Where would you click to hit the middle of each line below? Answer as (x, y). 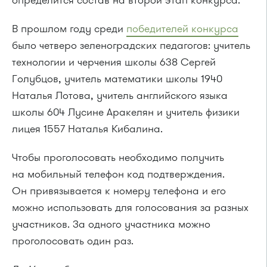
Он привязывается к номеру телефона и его (119, 190)
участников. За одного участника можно (111, 224)
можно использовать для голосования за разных (130, 207)
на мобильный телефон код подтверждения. (118, 174)
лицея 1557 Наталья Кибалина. (87, 128)
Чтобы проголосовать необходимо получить (118, 157)
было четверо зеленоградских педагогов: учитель (131, 45)
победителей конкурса (182, 28)
